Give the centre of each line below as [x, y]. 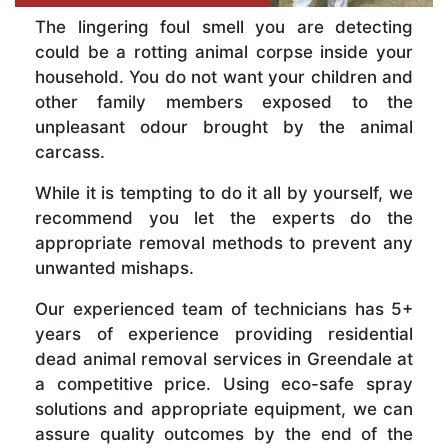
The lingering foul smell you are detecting [224, 27]
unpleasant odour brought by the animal [224, 127]
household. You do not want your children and [224, 77]
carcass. [70, 152]
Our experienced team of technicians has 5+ [224, 309]
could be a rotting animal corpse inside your [224, 52]
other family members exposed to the [224, 102]
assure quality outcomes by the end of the [224, 434]
